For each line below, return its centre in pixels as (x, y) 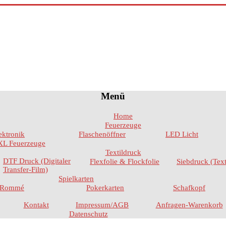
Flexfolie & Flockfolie (125, 161)
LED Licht (182, 134)
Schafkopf (189, 187)
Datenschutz (88, 214)
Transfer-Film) (25, 169)
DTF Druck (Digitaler (37, 161)
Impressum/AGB (102, 205)
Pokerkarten (105, 187)
